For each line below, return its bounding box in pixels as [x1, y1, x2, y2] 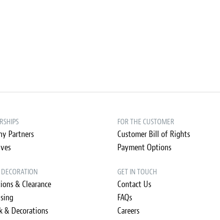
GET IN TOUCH [117, 167, 157, 177]
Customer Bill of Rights [117, 129, 190, 140]
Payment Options [117, 142, 171, 153]
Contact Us [117, 179, 151, 190]
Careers [117, 205, 139, 217]
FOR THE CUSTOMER [117, 117, 174, 127]
